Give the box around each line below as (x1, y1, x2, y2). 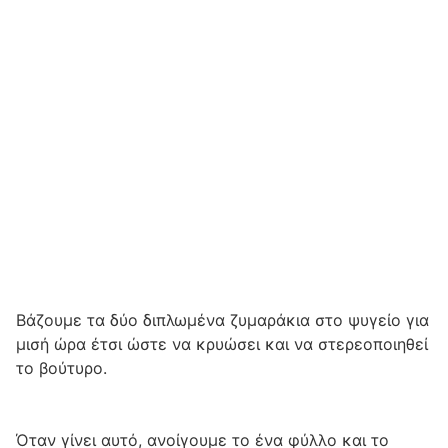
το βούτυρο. (16, 358, 107, 378)
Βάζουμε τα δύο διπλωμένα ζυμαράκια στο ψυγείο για (16, 310, 429, 330)
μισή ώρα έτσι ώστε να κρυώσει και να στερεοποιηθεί (16, 334, 428, 354)
